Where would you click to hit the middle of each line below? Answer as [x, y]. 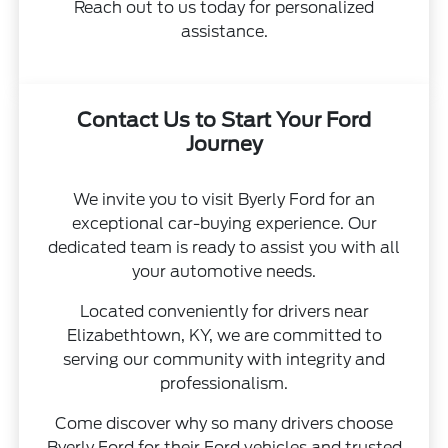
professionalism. [224, 384]
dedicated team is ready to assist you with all [224, 248]
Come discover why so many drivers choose [224, 424]
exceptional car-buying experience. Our [224, 224]
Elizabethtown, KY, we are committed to [224, 336]
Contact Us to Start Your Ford [224, 120]
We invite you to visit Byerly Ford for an [224, 200]
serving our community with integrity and [224, 360]
